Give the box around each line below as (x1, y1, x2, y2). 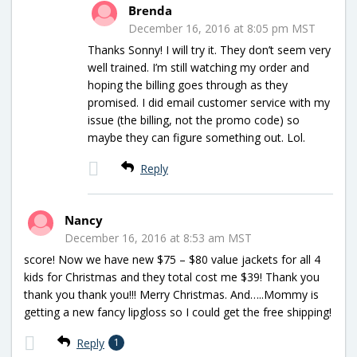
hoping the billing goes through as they (88, 76, 288, 92)
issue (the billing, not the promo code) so (88, 112, 300, 127)
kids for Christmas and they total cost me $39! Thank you (24, 269, 320, 284)
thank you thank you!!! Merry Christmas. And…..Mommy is (24, 286, 319, 302)
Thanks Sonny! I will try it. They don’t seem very (88, 41, 331, 57)
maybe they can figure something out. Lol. (88, 129, 305, 145)
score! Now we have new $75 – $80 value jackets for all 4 (24, 251, 320, 267)
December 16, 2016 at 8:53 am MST (65, 229, 252, 245)
